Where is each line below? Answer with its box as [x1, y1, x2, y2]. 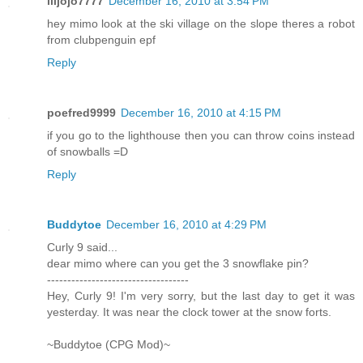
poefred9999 [47, 106, 116, 120]
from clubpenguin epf [47, 33, 156, 47]
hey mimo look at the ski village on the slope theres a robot [47, 17, 355, 31]
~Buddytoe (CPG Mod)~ [47, 338, 170, 351]
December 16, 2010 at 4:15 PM [121, 106, 281, 120]
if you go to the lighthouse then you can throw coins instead [47, 129, 355, 143]
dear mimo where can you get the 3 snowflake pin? [47, 257, 309, 270]
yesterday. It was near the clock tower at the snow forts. [47, 305, 331, 318]
